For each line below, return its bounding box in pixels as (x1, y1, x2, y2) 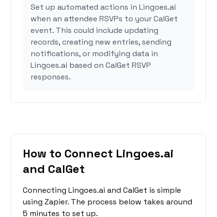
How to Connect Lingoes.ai (23, 146, 174, 161)
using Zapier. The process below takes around (23, 197, 193, 207)
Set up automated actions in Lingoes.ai (31, 2, 176, 13)
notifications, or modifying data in (31, 48, 158, 59)
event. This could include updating (31, 25, 159, 36)
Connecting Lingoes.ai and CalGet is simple (23, 185, 182, 196)
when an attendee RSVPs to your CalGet (31, 14, 178, 24)
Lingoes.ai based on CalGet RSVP (31, 60, 152, 71)
